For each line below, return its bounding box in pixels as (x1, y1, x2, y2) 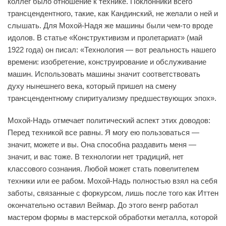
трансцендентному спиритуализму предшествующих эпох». (8, 93, 216, 102)
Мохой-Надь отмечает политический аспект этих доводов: (8, 116, 210, 125)
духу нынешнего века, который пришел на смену (8, 81, 177, 90)
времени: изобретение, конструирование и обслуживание (8, 57, 206, 66)
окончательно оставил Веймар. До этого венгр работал (8, 200, 198, 209)
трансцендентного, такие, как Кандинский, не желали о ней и (8, 9, 218, 18)
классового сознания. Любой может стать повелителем (8, 164, 199, 173)
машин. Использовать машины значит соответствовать (8, 69, 200, 78)
